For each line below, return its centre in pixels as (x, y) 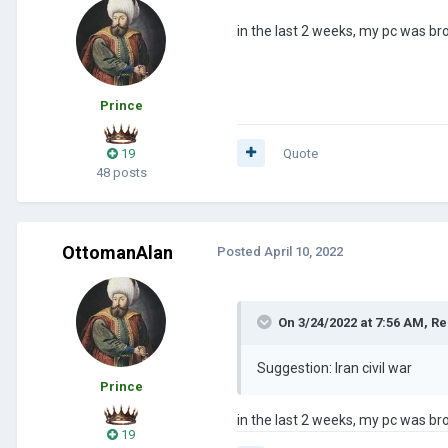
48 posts (121, 172)
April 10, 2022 (303, 251)
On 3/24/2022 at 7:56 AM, (354, 322)
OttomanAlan (117, 252)
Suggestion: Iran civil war (334, 367)
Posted (240, 251)
